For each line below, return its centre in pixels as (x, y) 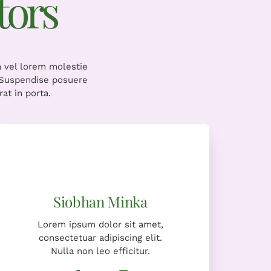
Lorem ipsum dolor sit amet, (100, 224)
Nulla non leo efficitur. (100, 251)
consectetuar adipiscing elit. (100, 237)
